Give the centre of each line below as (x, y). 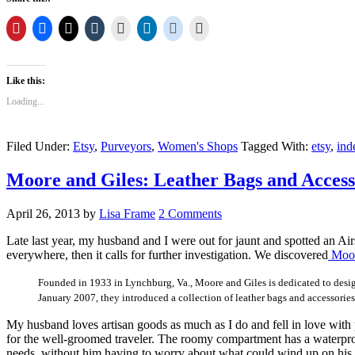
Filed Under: (40, 146)
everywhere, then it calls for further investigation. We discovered (167, 254)
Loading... (25, 101)
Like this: (26, 80)
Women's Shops (198, 146)
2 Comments (190, 213)
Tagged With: (276, 146)
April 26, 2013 (43, 213)
